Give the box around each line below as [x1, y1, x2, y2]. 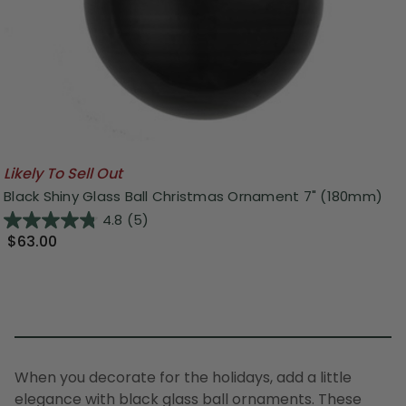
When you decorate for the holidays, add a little [14, 367, 352, 389]
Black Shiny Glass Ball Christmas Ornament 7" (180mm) [4, 187, 382, 207]
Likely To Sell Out [4, 162, 122, 184]
